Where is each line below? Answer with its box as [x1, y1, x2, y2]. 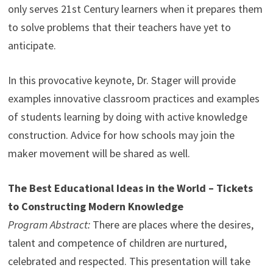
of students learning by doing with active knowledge [7, 110, 247, 124]
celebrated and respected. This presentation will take [7, 254, 250, 269]
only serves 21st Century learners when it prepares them [7, 2, 263, 16]
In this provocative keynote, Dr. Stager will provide [7, 73, 236, 88]
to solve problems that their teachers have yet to [7, 20, 231, 35]
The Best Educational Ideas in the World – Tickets [7, 181, 253, 196]
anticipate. [7, 38, 56, 53]
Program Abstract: [7, 218, 90, 232]
